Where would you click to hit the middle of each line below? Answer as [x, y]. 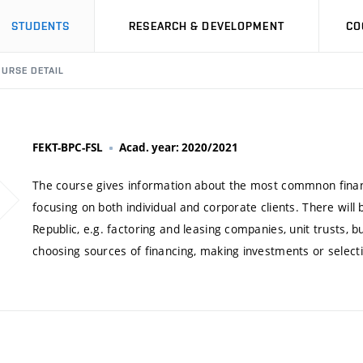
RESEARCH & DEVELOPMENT [207, 26]
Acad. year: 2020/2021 [179, 147]
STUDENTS [41, 26]
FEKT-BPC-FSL [68, 147]
